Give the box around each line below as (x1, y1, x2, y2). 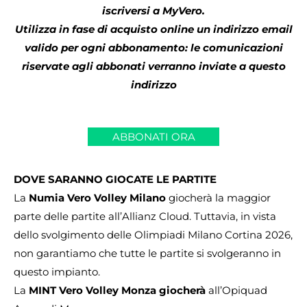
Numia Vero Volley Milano (29, 191, 166, 204)
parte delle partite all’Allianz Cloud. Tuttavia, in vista (14, 209, 276, 223)
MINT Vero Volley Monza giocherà (29, 283, 206, 297)
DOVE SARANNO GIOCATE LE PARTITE (14, 172, 217, 186)
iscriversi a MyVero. (102, 3, 205, 17)
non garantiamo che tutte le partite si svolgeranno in (14, 246, 281, 260)
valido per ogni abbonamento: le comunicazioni (24, 40, 283, 54)
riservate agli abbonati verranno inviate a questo (21, 59, 286, 73)
